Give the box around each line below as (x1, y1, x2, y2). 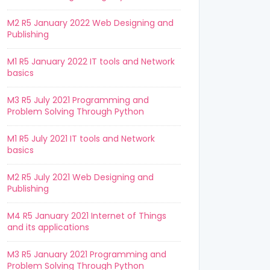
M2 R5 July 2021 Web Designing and (7, 171, 154, 183)
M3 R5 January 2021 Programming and (7, 248, 166, 260)
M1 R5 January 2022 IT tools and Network (7, 55, 175, 67)
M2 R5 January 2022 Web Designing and (7, 17, 174, 29)
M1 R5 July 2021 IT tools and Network (7, 133, 155, 145)
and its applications (7, 221, 89, 233)
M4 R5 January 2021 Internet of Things (7, 210, 166, 222)
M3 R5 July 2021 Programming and (7, 94, 149, 106)
